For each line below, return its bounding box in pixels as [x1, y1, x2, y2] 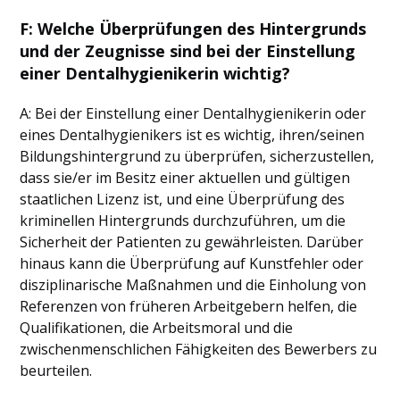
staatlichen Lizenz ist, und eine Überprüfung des [20, 189, 346, 209]
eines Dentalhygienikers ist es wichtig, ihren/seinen [20, 125, 365, 145]
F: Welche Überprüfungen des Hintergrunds [20, 18, 367, 39]
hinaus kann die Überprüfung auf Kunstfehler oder [20, 254, 364, 273]
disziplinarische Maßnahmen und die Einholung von [20, 275, 367, 295]
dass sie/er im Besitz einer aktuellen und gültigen [20, 168, 351, 187]
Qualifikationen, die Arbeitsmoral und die [20, 318, 294, 337]
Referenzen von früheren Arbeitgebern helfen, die [20, 296, 358, 316]
